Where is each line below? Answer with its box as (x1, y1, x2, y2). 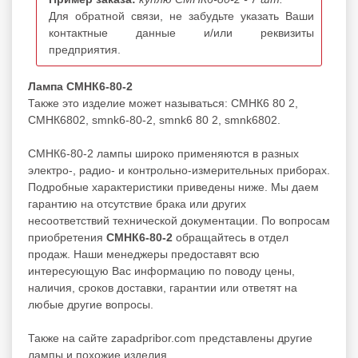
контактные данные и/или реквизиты (49, 26, 314, 39)
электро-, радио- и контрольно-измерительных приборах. (28, 163, 330, 177)
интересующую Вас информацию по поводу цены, (28, 264, 295, 277)
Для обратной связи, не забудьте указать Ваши (49, 9, 314, 22)
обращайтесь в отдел (173, 230, 288, 244)
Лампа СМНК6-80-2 (28, 79, 133, 93)
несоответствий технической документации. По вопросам (28, 213, 330, 227)
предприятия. (49, 42, 121, 56)
